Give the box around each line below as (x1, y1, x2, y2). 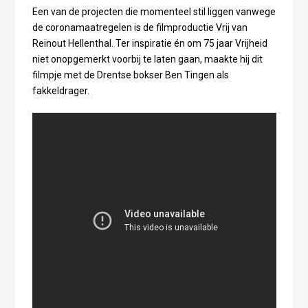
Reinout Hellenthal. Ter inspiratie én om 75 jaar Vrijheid (32, 37, 267, 49)
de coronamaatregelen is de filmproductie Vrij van (32, 21, 247, 33)
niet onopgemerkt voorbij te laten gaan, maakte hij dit (32, 53, 263, 65)
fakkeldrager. (32, 85, 91, 96)
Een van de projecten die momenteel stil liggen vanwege (32, 5, 276, 17)
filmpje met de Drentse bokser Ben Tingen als (32, 69, 229, 80)
